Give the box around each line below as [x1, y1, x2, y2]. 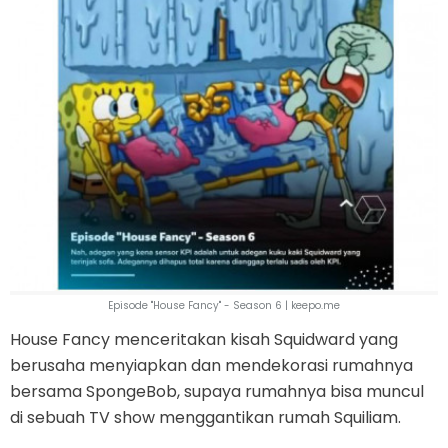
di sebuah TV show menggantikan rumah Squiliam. [10, 405, 401, 429]
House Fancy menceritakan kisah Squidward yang [10, 327, 398, 351]
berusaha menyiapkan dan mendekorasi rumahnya [10, 353, 413, 377]
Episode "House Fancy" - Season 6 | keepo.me [108, 297, 340, 313]
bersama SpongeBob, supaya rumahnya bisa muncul [10, 379, 424, 403]
